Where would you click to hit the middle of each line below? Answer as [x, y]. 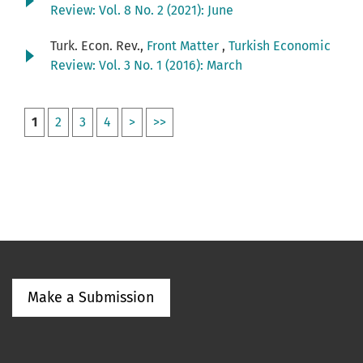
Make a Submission [91, 298]
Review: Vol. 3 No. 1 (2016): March [146, 66]
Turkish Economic [280, 46]
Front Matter [184, 46]
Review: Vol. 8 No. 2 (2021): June [142, 11]
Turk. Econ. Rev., [98, 46]
